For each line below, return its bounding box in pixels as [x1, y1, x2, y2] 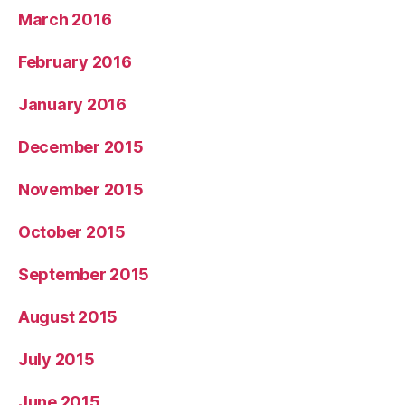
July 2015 [18, 350, 95, 370]
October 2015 [18, 222, 126, 242]
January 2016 [18, 95, 127, 115]
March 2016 [18, 10, 112, 30]
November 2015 [18, 180, 144, 200]
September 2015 [18, 265, 150, 285]
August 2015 [18, 307, 118, 327]
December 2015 [18, 137, 144, 157]
